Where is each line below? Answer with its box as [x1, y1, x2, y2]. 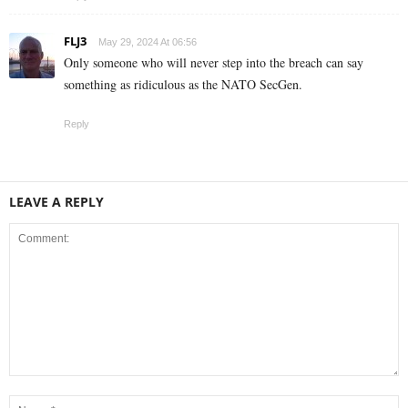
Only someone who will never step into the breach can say [64, 54, 363, 72]
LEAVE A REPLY [9, 193, 104, 211]
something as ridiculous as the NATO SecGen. [64, 76, 302, 94]
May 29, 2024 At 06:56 [98, 36, 197, 48]
